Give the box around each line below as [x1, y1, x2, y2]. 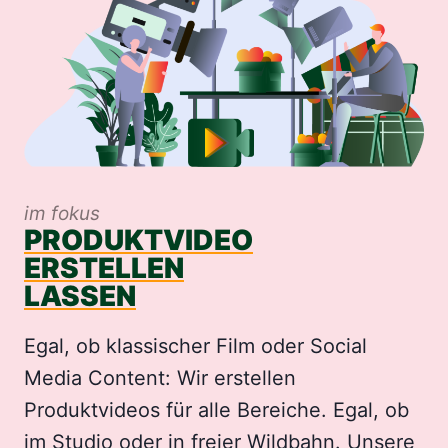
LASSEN [24, 279, 136, 314]
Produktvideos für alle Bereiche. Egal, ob [24, 398, 409, 423]
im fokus [24, 202, 100, 226]
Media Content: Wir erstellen [24, 366, 296, 391]
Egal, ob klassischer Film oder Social [24, 334, 367, 359]
